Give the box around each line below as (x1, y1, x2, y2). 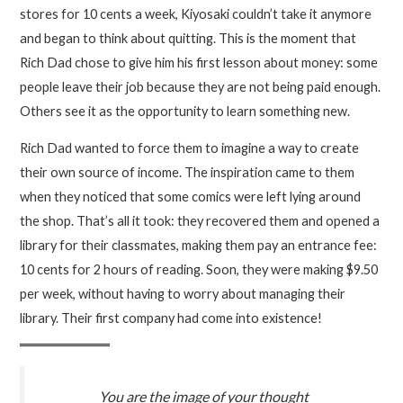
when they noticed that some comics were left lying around (20, 189, 362, 205)
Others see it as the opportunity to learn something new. (20, 103, 351, 119)
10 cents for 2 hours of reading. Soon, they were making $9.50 (20, 262, 379, 278)
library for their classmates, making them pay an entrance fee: (20, 237, 378, 254)
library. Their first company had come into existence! (20, 310, 323, 327)
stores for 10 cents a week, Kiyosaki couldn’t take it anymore (20, 5, 372, 22)
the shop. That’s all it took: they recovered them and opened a (20, 213, 381, 229)
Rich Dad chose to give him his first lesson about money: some (20, 54, 379, 70)
